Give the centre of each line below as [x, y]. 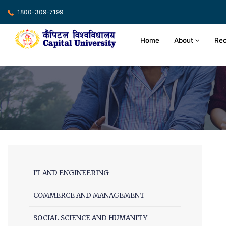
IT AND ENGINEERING [71, 173]
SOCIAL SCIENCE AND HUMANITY [90, 218]
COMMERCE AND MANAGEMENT [89, 195]
